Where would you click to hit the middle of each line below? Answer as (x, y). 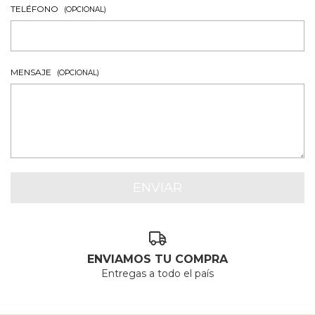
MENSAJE (32, 72)
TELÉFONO (36, 8)
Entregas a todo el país (157, 274)
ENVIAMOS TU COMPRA (157, 259)
